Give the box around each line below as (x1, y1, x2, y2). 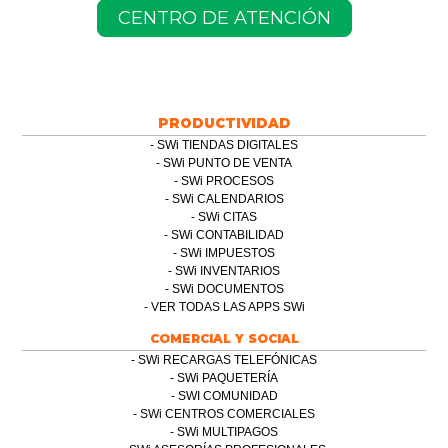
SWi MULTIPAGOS (177, 424, 278, 439)
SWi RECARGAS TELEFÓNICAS (138, 352, 317, 367)
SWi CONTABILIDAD (171, 227, 284, 242)
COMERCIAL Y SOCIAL (149, 330, 299, 346)
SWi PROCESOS (181, 173, 274, 188)
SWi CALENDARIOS (171, 191, 284, 206)
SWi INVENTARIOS (175, 263, 280, 278)
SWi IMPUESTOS (180, 245, 275, 260)
